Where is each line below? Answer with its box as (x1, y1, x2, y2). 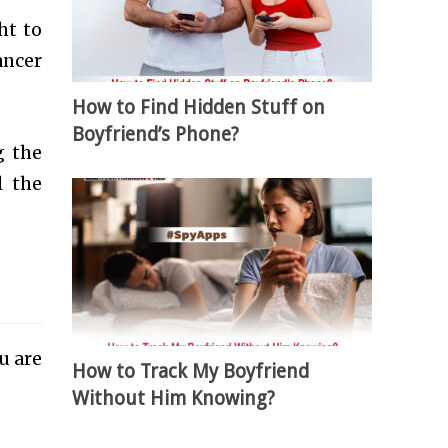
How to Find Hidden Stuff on (72, 95, 326, 119)
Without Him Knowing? (72, 386, 276, 410)
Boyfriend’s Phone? (72, 122, 240, 146)
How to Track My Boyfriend (72, 359, 310, 383)
